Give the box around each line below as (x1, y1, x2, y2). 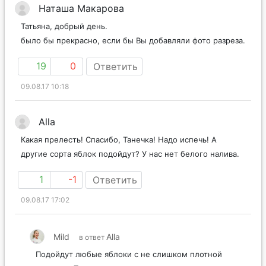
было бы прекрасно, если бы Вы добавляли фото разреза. (21, 35, 245, 45)
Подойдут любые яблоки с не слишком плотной (36, 249, 222, 259)
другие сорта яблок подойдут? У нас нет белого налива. (21, 148, 239, 159)
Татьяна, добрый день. (21, 21, 107, 31)
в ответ (79, 232, 106, 242)
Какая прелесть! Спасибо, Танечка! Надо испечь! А (21, 134, 217, 144)
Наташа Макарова (39, 2, 124, 14)
